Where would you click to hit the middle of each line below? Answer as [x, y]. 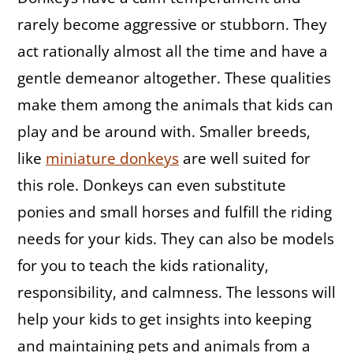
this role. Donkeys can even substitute [152, 186]
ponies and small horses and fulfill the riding [175, 212]
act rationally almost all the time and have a [173, 52]
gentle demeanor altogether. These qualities [174, 78]
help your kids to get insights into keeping [164, 320]
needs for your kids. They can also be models [176, 239]
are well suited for [245, 159]
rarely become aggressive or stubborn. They [172, 25]
